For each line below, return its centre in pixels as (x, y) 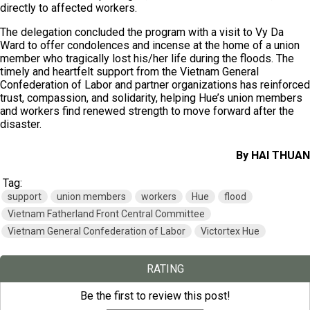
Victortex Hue (230, 231)
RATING (165, 269)
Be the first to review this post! (155, 296)
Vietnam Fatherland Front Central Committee (106, 214)
